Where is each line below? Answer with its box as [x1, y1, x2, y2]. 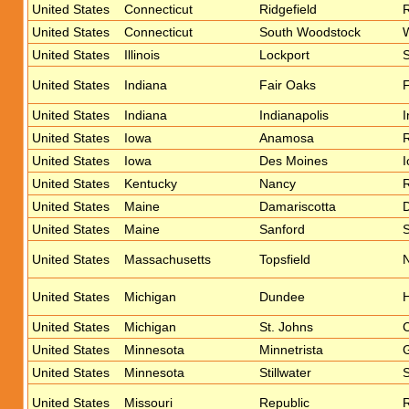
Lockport [259, 47, 309, 62]
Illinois [124, 47, 160, 62]
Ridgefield [259, 2, 317, 16]
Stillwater [259, 365, 311, 380]
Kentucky [124, 176, 177, 191]
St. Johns [259, 320, 313, 334]
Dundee [259, 289, 305, 304]
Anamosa [259, 131, 314, 145]
